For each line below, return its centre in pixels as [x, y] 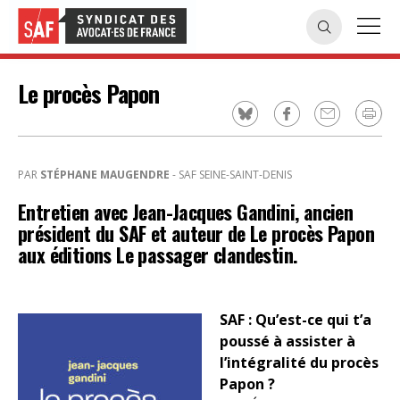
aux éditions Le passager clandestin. [158, 254]
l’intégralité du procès [299, 362]
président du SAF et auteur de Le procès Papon [196, 233]
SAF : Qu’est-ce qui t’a [296, 320]
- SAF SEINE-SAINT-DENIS [231, 175]
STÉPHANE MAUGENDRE [105, 175]
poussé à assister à [287, 341]
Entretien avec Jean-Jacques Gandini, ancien [186, 212]
